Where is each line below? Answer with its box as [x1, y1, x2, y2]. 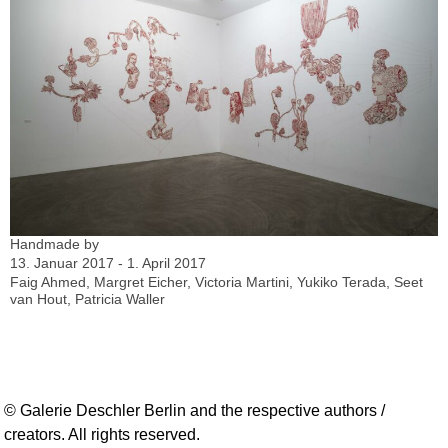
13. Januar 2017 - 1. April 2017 [10, 254, 206, 271]
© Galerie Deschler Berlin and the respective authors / [4, 401, 385, 419]
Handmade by [10, 235, 99, 252]
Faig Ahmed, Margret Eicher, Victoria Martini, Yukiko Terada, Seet [10, 273, 423, 290]
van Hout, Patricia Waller [10, 290, 165, 307]
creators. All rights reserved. [4, 425, 200, 443]
